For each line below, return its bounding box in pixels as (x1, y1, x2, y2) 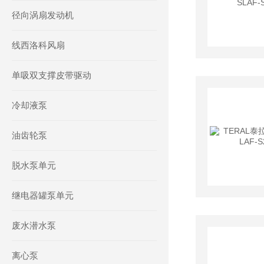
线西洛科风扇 (12, 40, 65, 50)
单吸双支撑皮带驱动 (12, 70, 91, 80)
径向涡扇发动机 (12, 10, 74, 20)
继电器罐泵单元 (12, 190, 74, 200)
